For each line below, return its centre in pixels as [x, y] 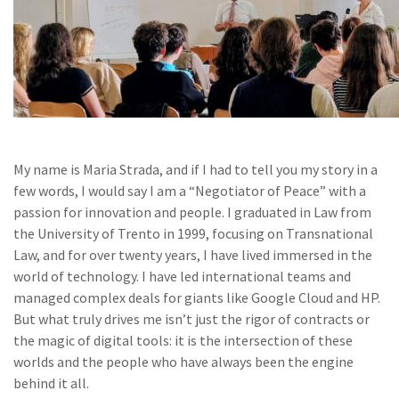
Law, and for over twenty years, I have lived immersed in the [193, 255]
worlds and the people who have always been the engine [183, 362]
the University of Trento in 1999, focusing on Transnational [193, 233]
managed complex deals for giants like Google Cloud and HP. [197, 297]
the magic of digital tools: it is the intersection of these [183, 340]
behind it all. [51, 383]
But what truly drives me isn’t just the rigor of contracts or [191, 319]
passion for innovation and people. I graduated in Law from [192, 212]
